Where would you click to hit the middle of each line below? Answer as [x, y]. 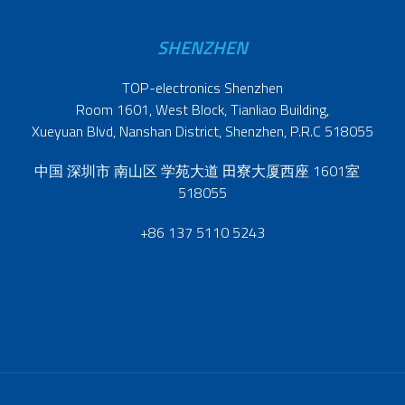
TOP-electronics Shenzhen [202, 88]
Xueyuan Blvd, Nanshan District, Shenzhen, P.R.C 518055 [202, 132]
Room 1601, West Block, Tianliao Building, [202, 110]
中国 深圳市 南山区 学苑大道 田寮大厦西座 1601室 [202, 171]
